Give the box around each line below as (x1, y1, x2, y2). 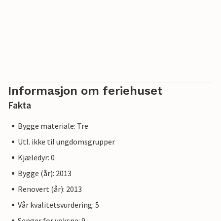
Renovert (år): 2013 (18, 184, 82, 194)
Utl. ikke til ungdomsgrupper (18, 137, 115, 147)
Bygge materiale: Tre (18, 121, 88, 131)
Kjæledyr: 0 (18, 152, 55, 162)
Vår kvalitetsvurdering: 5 (18, 200, 99, 210)
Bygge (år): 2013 (18, 168, 72, 178)
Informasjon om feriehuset (8, 84, 163, 98)
